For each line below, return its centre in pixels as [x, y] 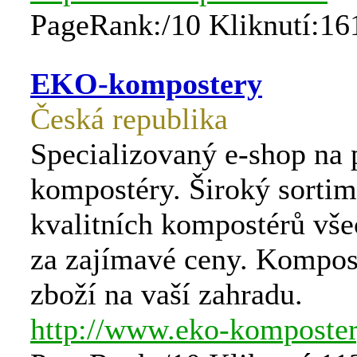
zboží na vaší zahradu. [167, 294]
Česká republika [129, 119]
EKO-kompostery [146, 84]
